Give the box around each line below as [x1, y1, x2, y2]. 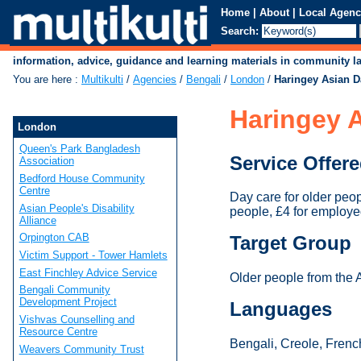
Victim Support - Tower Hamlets [19, 248, 168, 261]
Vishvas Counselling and [19, 313, 135, 326]
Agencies [133, 73, 176, 86]
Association [19, 155, 74, 168]
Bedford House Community [19, 172, 145, 185]
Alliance [19, 214, 56, 226]
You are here [13, 73, 72, 86]
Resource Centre [19, 325, 98, 338]
